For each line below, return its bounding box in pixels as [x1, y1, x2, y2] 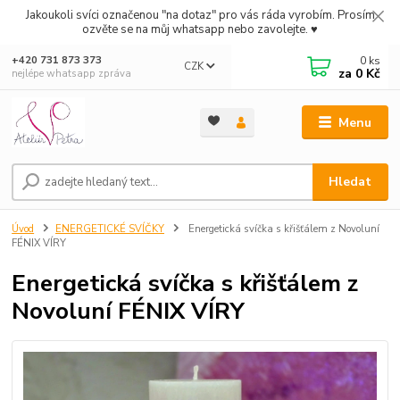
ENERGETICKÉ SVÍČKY [55, 221, 164, 236]
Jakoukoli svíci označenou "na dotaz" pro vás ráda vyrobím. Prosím [25, 6, 375, 23]
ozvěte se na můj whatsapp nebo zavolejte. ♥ [82, 21, 318, 37]
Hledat [329, 172, 372, 190]
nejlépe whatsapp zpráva [12, 67, 132, 80]
